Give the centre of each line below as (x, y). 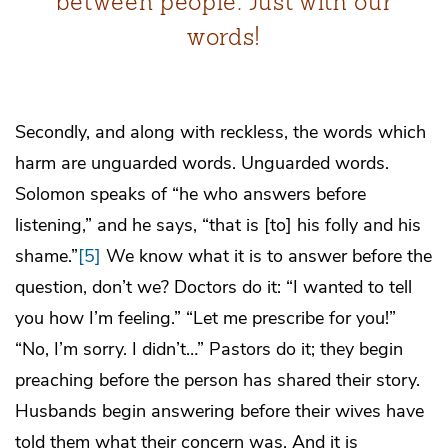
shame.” (46, 255)
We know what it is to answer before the (266, 255)
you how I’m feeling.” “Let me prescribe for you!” (205, 317)
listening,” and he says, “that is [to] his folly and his (218, 224)
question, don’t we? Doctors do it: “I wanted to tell (213, 286)
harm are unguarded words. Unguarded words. (202, 162)
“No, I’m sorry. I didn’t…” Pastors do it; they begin (209, 348)
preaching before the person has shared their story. (217, 379)
